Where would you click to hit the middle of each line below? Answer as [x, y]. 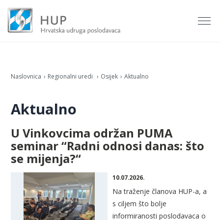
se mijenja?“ [46, 159]
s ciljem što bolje [140, 204]
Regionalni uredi [71, 77]
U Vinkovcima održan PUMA [92, 133]
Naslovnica [26, 77]
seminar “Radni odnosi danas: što [108, 146]
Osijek [109, 77]
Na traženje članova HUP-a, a [160, 192]
